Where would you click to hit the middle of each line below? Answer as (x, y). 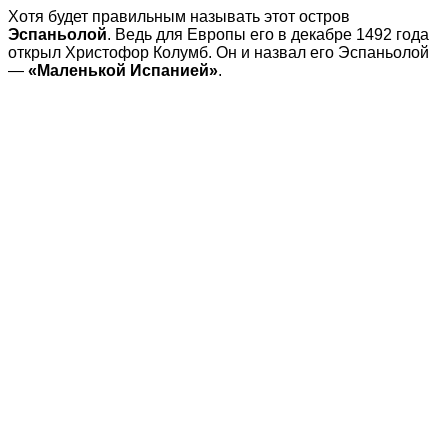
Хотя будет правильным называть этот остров (179, 17)
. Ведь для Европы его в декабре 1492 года (268, 35)
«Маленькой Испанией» (123, 71)
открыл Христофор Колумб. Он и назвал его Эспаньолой (218, 53)
